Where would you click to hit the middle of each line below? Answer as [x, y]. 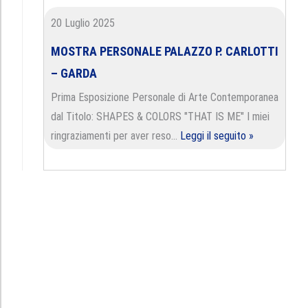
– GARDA [74, 73]
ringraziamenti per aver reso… [115, 136]
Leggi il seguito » [217, 136]
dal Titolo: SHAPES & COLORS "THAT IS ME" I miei [160, 117]
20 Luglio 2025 [83, 23]
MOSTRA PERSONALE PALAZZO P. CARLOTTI [165, 51]
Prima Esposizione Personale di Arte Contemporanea [165, 97]
